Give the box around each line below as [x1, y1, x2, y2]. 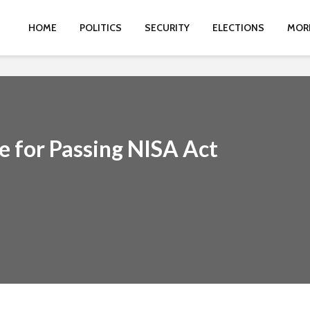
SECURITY [145, 21, 190, 34]
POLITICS [80, 21, 122, 34]
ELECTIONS [212, 21, 264, 34]
